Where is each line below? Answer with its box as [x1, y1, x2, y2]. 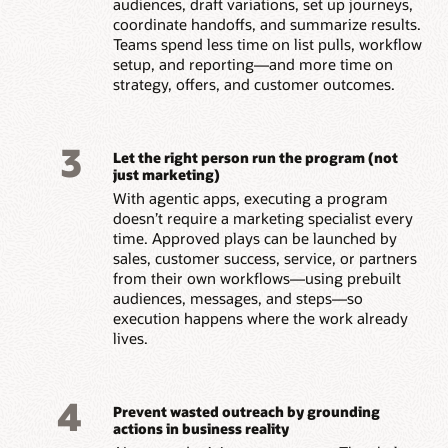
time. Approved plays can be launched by [112, 228, 397, 249]
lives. [112, 328, 148, 349]
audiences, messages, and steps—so [112, 288, 363, 309]
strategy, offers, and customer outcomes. [112, 74, 395, 95]
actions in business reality [112, 418, 289, 438]
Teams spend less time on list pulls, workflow [112, 34, 422, 55]
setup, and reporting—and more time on [112, 54, 393, 75]
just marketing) [112, 164, 220, 184]
